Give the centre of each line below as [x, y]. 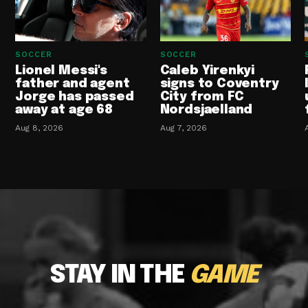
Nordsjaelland [206, 110]
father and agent [73, 84]
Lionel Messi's [61, 71]
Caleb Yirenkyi [207, 71]
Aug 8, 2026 [40, 128]
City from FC [202, 97]
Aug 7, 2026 [183, 128]
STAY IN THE [120, 276]
